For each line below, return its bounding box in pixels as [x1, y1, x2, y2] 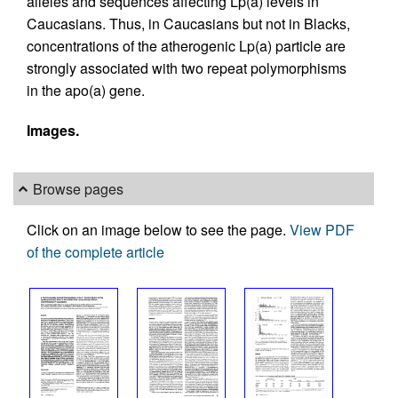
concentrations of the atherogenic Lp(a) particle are [27, 36, 346, 57]
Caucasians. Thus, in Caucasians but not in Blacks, [27, 13, 350, 35]
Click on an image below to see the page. [27, 219, 290, 240]
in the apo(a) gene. [27, 80, 145, 101]
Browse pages [33, 179, 124, 200]
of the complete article [27, 241, 164, 262]
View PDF [290, 219, 354, 240]
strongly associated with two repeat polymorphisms [27, 58, 346, 79]
